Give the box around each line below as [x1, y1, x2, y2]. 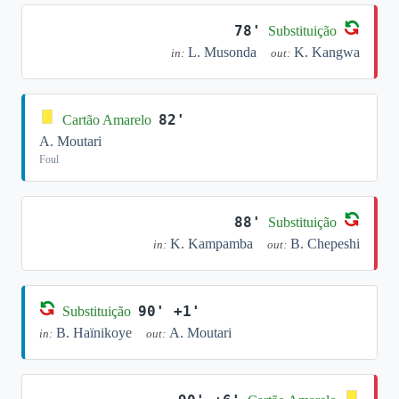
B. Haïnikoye [56, 325, 132, 340]
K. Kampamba [170, 236, 253, 251]
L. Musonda [188, 45, 256, 60]
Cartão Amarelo [62, 111, 151, 127]
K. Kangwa [294, 45, 360, 60]
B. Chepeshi [290, 236, 360, 251]
